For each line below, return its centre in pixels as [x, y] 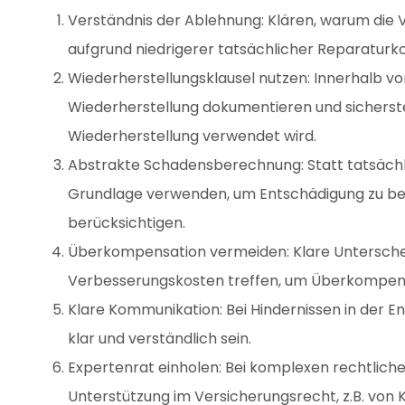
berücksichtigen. [127, 223]
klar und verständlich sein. [160, 339]
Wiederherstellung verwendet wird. [192, 136]
